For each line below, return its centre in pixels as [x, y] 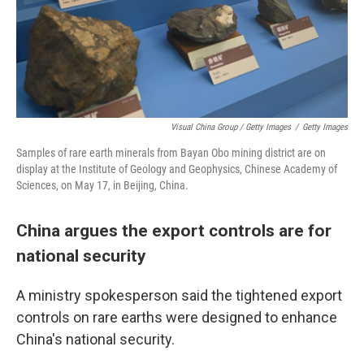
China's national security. [95, 339]
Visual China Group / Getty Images [231, 127]
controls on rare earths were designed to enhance [177, 317]
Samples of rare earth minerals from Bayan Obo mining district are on [171, 153]
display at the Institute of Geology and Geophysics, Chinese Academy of [177, 169]
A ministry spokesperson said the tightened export [179, 295]
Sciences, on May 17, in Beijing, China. [102, 185]
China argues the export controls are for [174, 230]
